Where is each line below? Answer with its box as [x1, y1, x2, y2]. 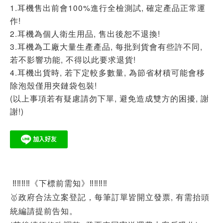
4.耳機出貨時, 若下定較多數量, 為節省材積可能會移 [10, 67, 205, 78]
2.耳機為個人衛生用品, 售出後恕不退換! [10, 28, 160, 39]
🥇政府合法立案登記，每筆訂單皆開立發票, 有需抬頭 [10, 191, 210, 202]
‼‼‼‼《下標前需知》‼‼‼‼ [10, 177, 108, 188]
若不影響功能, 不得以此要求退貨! [10, 54, 136, 65]
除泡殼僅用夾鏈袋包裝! [10, 80, 97, 91]
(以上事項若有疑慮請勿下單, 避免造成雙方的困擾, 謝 [10, 93, 209, 104]
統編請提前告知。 [10, 205, 78, 216]
